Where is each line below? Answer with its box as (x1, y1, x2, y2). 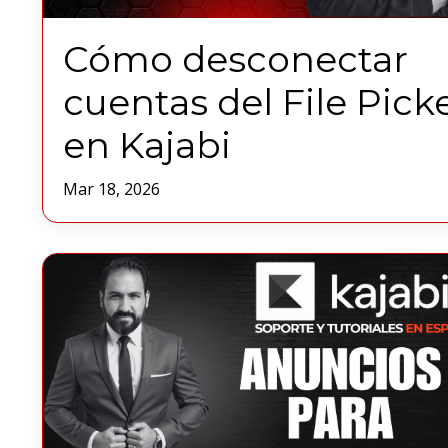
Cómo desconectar (63, 37, 408, 82)
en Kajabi (63, 123, 231, 168)
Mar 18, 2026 (63, 178, 160, 201)
